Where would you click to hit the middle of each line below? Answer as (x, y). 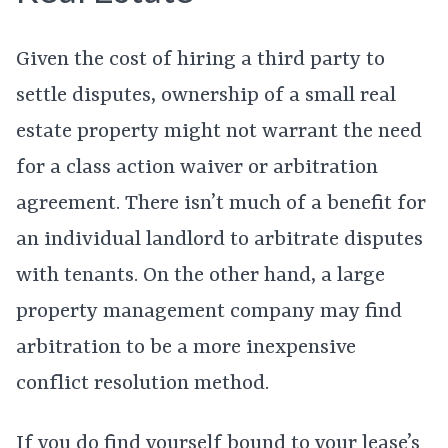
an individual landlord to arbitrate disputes (219, 240)
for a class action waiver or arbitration (197, 168)
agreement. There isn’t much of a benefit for (221, 204)
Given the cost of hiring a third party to (200, 60)
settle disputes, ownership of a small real (206, 96)
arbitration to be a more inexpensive (186, 348)
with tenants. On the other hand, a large (200, 276)
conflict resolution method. (142, 384)
